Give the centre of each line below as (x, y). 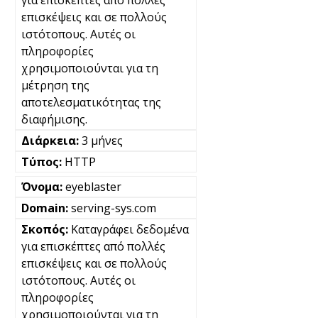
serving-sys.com (114, 208)
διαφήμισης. (54, 120)
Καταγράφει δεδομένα (130, 230)
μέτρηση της (55, 86)
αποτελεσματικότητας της (91, 103)
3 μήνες (102, 141)
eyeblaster (93, 187)
